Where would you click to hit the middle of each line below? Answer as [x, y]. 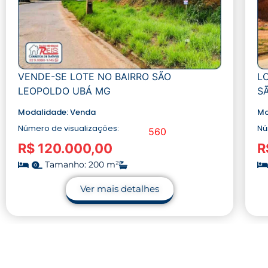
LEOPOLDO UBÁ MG [64, 91]
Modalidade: [44, 112]
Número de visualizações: [68, 129]
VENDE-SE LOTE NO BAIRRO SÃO [95, 77]
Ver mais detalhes [120, 189]
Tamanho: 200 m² [82, 165]
